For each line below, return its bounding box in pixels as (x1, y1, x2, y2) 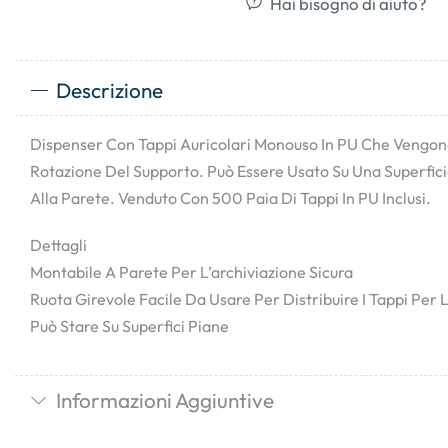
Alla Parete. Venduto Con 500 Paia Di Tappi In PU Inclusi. (30, 188, 431, 208)
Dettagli (30, 235, 87, 256)
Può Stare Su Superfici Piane (30, 316, 229, 337)
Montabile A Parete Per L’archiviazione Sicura (30, 262, 353, 283)
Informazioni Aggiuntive (55, 387, 274, 414)
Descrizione (55, 77, 163, 103)
